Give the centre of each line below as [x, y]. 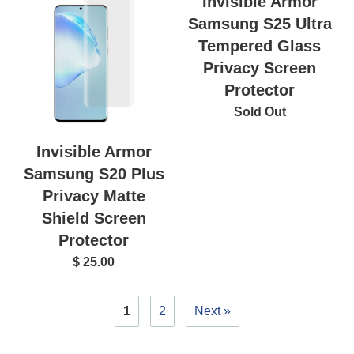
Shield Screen [94, 218]
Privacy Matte [94, 196]
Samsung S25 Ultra [260, 24]
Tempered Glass [260, 46]
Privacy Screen [260, 68]
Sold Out [260, 112]
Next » [212, 311]
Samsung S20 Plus [94, 174]
